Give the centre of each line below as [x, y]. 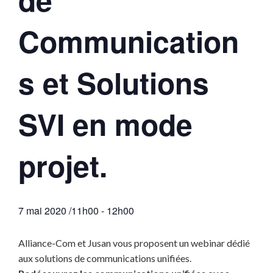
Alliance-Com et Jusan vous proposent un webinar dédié [134, 243]
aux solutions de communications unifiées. [105, 258]
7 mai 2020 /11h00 [58, 211]
